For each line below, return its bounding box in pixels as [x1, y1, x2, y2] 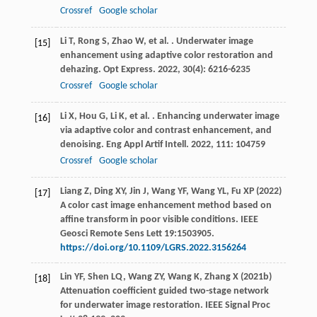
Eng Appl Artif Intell [105, 139, 186, 151]
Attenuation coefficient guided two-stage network [59, 286, 269, 297]
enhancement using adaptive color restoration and [59, 50, 273, 62]
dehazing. [59, 64, 103, 76]
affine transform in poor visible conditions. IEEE [59, 214, 258, 226]
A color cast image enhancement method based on [59, 200, 272, 212]
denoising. [59, 139, 106, 151]
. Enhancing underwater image [149, 111, 279, 122]
